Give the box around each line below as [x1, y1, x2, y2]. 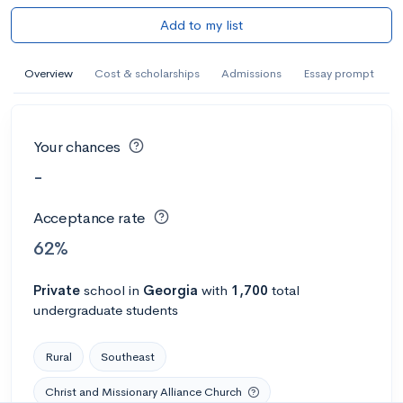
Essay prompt [303, 65, 374, 81]
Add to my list [160, 15, 243, 33]
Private [33, 281, 80, 299]
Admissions [221, 65, 282, 81]
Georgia [143, 281, 198, 299]
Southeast [101, 348, 155, 364]
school [84, 281, 125, 299]
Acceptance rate [33, 209, 146, 228]
